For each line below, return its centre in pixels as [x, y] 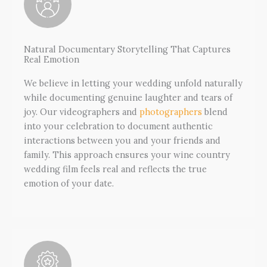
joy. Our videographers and [82, 112]
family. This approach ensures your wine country [127, 155]
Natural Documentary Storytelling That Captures [127, 49]
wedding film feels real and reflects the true [115, 169]
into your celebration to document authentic [118, 126]
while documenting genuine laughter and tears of [128, 98]
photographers [171, 112]
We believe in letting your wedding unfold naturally [133, 83]
